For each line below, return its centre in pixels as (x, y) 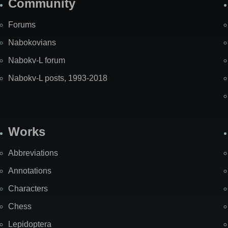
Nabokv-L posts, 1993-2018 (58, 78)
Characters (28, 189)
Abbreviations (33, 153)
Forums (22, 25)
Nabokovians (32, 43)
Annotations (30, 171)
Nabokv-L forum (37, 61)
